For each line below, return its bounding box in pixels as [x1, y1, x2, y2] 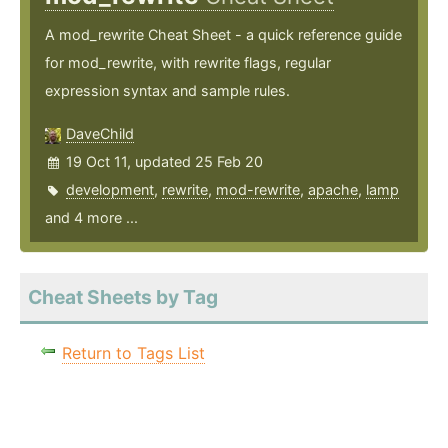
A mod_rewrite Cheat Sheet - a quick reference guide [45, 26, 402, 44]
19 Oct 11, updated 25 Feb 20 [66, 153, 263, 171]
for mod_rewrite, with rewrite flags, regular [45, 54, 331, 72]
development [66, 181, 154, 199]
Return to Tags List [62, 343, 205, 364]
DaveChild [66, 125, 134, 143]
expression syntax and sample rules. [45, 82, 290, 100]
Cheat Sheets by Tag [28, 285, 218, 310]
